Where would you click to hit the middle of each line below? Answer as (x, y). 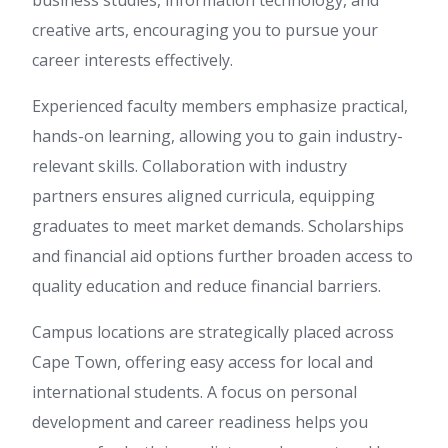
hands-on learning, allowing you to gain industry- (217, 136)
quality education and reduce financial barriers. (206, 286)
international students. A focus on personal (194, 392)
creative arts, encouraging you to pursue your (205, 30)
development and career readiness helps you (200, 422)
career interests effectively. (132, 60)
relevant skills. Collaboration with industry (189, 166)
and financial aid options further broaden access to (222, 256)
